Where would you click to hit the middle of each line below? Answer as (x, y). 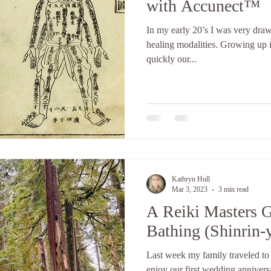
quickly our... (171, 59)
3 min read (233, 189)
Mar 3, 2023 (190, 189)
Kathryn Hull (191, 179)
